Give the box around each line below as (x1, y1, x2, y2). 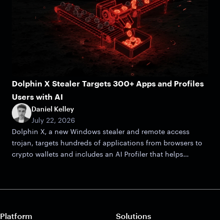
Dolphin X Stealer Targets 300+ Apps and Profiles (12, 79, 204, 88)
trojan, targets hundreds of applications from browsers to (12, 138, 202, 147)
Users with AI (12, 92, 63, 102)
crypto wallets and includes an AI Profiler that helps (12, 150, 183, 159)
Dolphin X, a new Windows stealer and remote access (12, 127, 190, 136)
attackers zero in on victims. (12, 161, 105, 170)
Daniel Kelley (31, 105, 74, 113)
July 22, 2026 (31, 116, 75, 125)
